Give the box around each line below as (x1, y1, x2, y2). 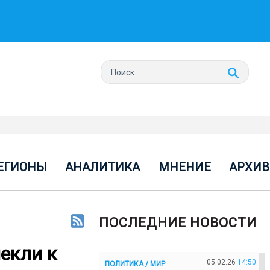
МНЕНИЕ (158, 160, 211, 174)
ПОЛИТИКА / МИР (105, 259, 165, 268)
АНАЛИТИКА (65, 160, 140, 174)
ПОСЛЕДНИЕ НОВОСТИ (99, 215, 257, 230)
